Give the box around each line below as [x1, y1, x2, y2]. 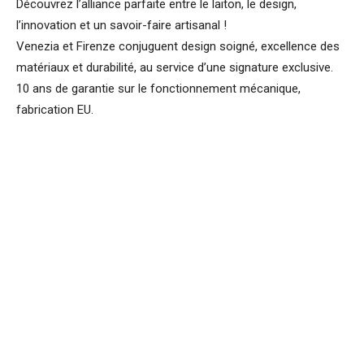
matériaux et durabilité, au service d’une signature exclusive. [16, 60, 333, 76]
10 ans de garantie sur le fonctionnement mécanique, [16, 81, 301, 97]
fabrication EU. [16, 102, 93, 118]
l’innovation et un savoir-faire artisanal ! [16, 18, 227, 33]
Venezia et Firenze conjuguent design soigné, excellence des [16, 39, 340, 54]
